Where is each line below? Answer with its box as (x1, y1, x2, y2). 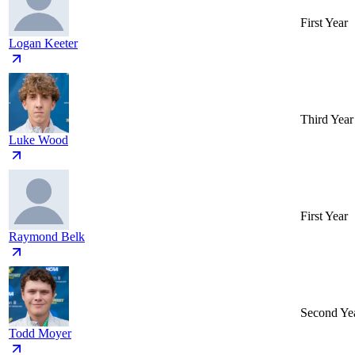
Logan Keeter (9, 36, 78, 51)
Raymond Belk (9, 230, 85, 244)
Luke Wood (9, 133, 68, 147)
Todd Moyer (9, 326, 71, 341)
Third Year (300, 113, 353, 127)
